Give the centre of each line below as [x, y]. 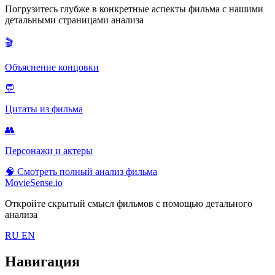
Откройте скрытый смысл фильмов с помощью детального [129, 204]
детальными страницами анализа [74, 20]
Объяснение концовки [52, 68]
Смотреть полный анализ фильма [87, 172]
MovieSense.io [34, 183]
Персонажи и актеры [49, 151]
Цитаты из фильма [44, 109]
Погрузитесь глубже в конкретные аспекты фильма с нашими [134, 9]
